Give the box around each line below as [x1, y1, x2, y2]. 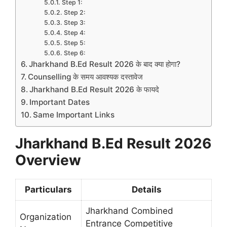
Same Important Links [33, 110, 115, 120]
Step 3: [63, 19, 86, 27]
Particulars [25, 184, 72, 195]
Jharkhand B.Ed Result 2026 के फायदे [29, 85, 160, 95]
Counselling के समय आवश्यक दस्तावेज [28, 72, 143, 82]
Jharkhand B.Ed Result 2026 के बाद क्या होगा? [29, 59, 181, 69]
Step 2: [63, 9, 86, 17]
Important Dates [29, 97, 90, 107]
